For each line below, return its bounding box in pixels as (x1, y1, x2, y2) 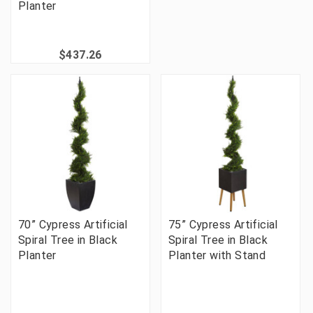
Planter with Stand (168, 249, 266, 263)
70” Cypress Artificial (18, 218, 128, 232)
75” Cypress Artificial (168, 218, 278, 232)
